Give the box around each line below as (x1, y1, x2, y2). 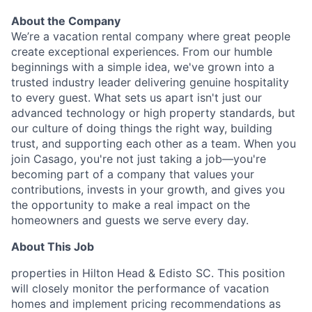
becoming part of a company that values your (11, 167, 254, 181)
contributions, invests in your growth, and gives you (11, 182, 285, 196)
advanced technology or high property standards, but (11, 106, 295, 120)
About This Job (11, 240, 94, 253)
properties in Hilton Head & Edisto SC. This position (11, 266, 285, 280)
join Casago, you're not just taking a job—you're (11, 152, 266, 166)
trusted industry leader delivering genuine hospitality (11, 75, 289, 89)
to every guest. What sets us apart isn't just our (11, 91, 262, 104)
